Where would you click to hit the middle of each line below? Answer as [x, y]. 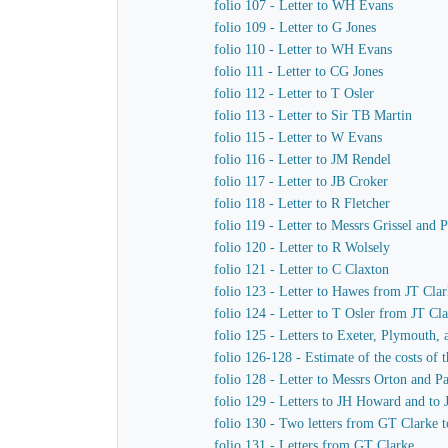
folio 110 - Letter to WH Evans [303, 49]
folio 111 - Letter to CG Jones [298, 71]
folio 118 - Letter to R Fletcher [302, 203]
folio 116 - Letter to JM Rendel [302, 159]
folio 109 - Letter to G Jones [295, 27]
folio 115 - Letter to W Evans [298, 137]
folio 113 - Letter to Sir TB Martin [313, 115]
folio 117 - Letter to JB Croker [301, 181]
